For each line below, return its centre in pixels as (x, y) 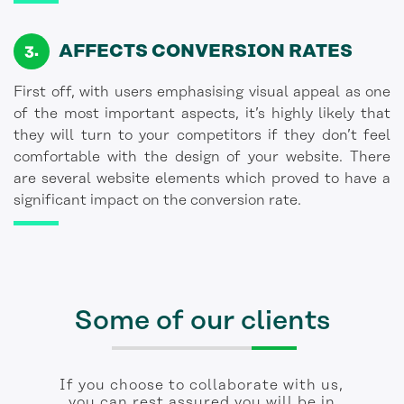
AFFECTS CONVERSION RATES (206, 52)
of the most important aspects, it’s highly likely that (202, 114)
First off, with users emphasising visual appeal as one (202, 92)
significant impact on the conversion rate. (157, 201)
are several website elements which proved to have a (202, 179)
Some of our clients (202, 321)
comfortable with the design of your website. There (202, 157)
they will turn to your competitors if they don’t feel (202, 136)
